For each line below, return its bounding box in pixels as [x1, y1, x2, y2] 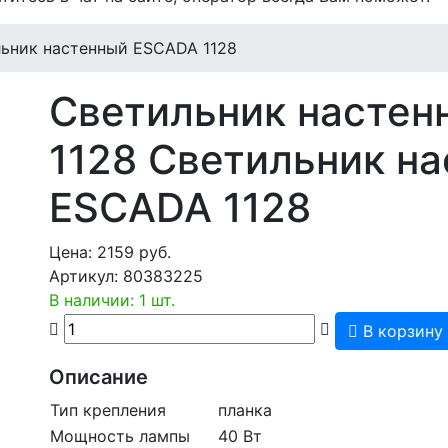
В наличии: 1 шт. [49, 290, 175, 310]
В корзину [358, 321, 443, 341]
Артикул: [49, 266, 123, 286]
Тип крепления [50, 400, 166, 420]
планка [218, 400, 272, 420]
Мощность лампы [50, 426, 190, 446]
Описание [49, 365, 148, 389]
